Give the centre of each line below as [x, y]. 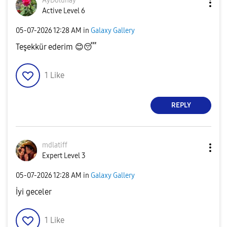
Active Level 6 [64, 11]
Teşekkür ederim [45, 47]
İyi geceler [34, 192]
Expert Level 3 [64, 156]
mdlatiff [55, 145]
